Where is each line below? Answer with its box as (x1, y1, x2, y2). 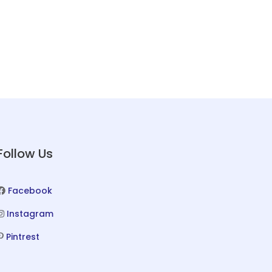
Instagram (6, 208, 53, 220)
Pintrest (5, 231, 39, 243)
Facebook (7, 185, 52, 197)
